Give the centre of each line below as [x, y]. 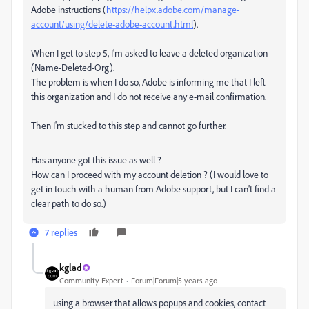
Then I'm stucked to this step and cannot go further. [129, 126]
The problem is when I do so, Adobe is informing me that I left [148, 82]
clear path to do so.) [69, 203]
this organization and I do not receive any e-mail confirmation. [149, 97]
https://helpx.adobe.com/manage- [173, 10]
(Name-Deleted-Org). [73, 68]
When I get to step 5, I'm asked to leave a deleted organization [149, 53]
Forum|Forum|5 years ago [174, 281]
